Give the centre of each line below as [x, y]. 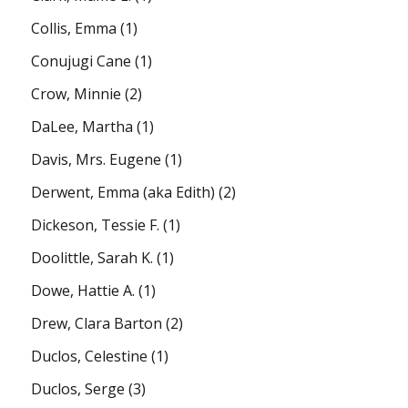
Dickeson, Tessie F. [96, 224]
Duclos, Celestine [90, 356]
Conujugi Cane [82, 61]
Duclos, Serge [78, 388]
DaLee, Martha [82, 126]
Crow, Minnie [76, 93]
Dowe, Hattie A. [83, 290]
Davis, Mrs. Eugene [97, 159]
